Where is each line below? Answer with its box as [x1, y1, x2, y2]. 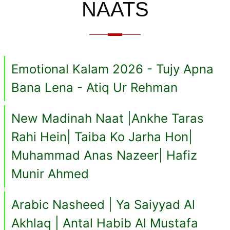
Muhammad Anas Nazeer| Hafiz [11, 148, 197, 163]
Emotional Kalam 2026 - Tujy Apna [11, 62, 214, 77]
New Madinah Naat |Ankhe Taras [11, 111, 204, 126]
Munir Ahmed [11, 166, 89, 182]
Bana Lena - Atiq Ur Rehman [11, 80, 178, 95]
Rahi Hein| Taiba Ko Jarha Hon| [11, 129, 193, 145]
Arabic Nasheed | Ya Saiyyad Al [11, 197, 195, 213]
